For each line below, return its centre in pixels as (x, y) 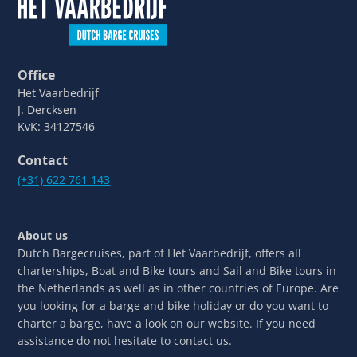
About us (43, 235)
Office (37, 75)
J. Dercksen (47, 109)
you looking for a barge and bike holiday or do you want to (173, 305)
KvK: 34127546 (57, 126)
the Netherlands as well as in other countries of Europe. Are (178, 288)
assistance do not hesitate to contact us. (125, 340)
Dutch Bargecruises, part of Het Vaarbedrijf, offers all (160, 253)
